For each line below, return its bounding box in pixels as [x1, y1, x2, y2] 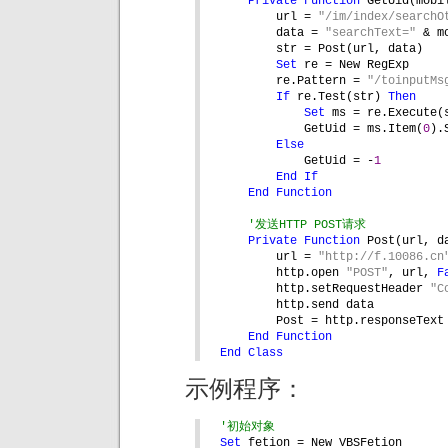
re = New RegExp [304, 58, 409, 73]
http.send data [276, 298, 374, 313]
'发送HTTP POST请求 [248, 218, 366, 233]
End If [276, 170, 318, 185]
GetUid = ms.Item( [304, 122, 423, 137]
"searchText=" [325, 26, 423, 41]
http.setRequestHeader [276, 282, 430, 297]
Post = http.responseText [276, 314, 444, 329]
